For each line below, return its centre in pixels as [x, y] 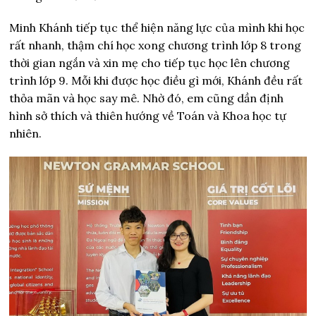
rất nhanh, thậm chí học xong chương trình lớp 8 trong [156, 45]
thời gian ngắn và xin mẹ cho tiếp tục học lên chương [150, 63]
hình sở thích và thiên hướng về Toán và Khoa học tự [148, 116]
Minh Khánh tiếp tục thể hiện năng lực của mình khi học [157, 28]
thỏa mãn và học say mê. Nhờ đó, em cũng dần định [147, 98]
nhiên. [26, 134]
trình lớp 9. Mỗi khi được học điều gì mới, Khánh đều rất [156, 81]
